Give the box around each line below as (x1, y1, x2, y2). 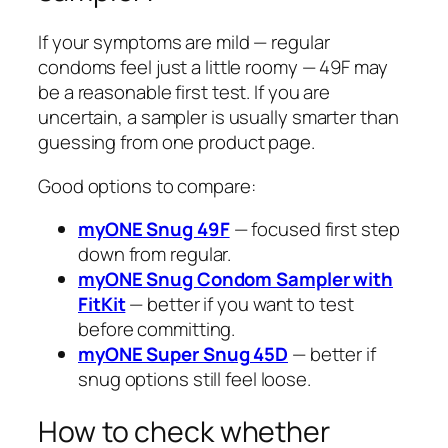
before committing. (78, 316, 236, 343)
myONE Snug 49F (78, 216, 230, 243)
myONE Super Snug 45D (78, 341, 288, 368)
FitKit (78, 291, 126, 318)
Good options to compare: (38, 172, 256, 199)
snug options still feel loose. (78, 366, 311, 393)
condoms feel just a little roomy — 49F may (38, 54, 388, 81)
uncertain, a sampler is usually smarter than (38, 104, 399, 131)
